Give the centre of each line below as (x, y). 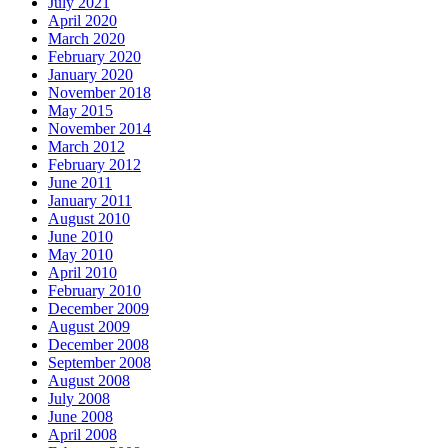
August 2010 (89, 219)
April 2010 (82, 273)
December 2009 (98, 309)
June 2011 (80, 183)
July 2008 (79, 399)
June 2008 (80, 417)
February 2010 (94, 291)
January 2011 (90, 201)
